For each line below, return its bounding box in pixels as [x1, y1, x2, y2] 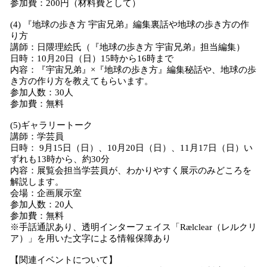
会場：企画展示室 [10, 188, 82, 198]
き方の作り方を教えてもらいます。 [10, 76, 153, 86]
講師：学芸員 [10, 132, 64, 141]
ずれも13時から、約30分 [10, 154, 110, 164]
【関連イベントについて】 [10, 255, 117, 265]
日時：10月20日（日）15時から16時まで [10, 54, 173, 63]
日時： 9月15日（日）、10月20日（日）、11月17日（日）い [10, 143, 253, 153]
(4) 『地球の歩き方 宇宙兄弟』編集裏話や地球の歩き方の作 [10, 20, 249, 29]
